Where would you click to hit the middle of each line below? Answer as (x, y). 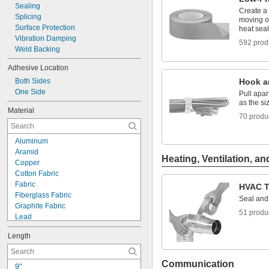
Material (21, 110)
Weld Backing (38, 49)
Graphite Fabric (40, 206)
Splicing (28, 17)
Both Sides (33, 81)
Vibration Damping (46, 38)
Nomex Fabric (38, 238)
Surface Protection (45, 28)
